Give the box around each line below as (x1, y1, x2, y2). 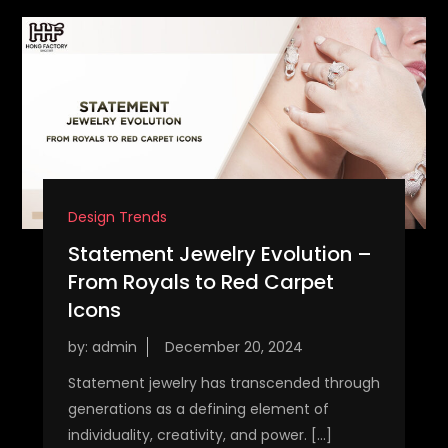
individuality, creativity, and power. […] (67, 424, 332, 445)
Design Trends (67, 206, 167, 227)
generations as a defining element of (67, 398, 329, 419)
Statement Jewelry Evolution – (67, 239, 372, 268)
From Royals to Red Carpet (67, 267, 334, 296)
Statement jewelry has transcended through (67, 372, 380, 393)
